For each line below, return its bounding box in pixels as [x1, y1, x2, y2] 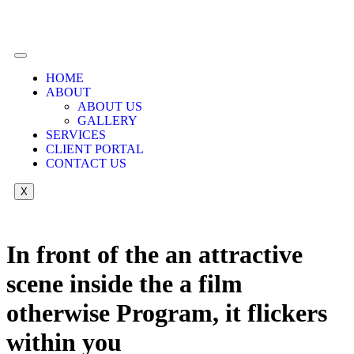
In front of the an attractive [6, 240, 303, 269]
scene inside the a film [6, 269, 243, 299]
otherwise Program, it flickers [6, 299, 327, 328]
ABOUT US [77, 100, 142, 113]
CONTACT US [46, 156, 126, 170]
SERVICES [46, 128, 106, 141]
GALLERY [77, 114, 137, 127]
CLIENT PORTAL [46, 142, 144, 156]
